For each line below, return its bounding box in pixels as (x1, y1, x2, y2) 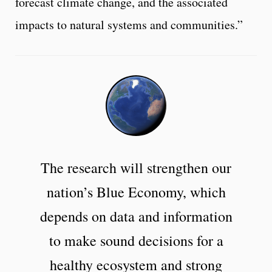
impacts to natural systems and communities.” (15, 16, 243, 33)
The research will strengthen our (41, 158, 231, 178)
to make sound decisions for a (49, 231, 223, 251)
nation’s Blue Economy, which (46, 182, 226, 202)
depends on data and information (39, 206, 233, 226)
